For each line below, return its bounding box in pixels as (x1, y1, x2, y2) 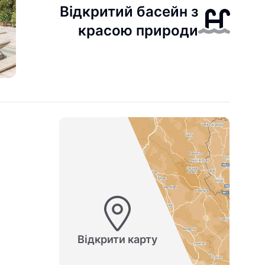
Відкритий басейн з (60, 3, 199, 20)
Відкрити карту (77, 233, 157, 246)
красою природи (78, 22, 199, 39)
